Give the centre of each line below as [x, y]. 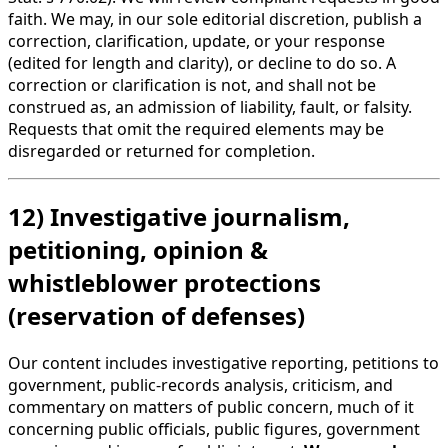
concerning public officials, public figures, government [214, 428]
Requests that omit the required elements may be [196, 128]
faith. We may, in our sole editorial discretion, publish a [215, 18]
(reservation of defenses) [156, 315]
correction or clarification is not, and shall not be [192, 84]
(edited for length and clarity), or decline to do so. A [202, 62]
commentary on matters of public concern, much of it [211, 406]
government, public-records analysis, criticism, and [200, 384]
